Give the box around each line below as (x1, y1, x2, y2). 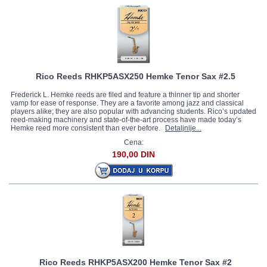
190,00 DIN (112, 150, 155, 159)
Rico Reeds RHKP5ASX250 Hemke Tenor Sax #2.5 (35, 72, 235, 81)
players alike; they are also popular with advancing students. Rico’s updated (11, 107, 256, 116)
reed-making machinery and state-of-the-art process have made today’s (11, 116, 241, 124)
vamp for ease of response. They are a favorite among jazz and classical (11, 99, 244, 107)
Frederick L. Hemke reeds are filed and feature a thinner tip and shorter (11, 91, 240, 99)
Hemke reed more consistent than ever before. (11, 124, 162, 132)
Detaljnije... (165, 124, 201, 132)
